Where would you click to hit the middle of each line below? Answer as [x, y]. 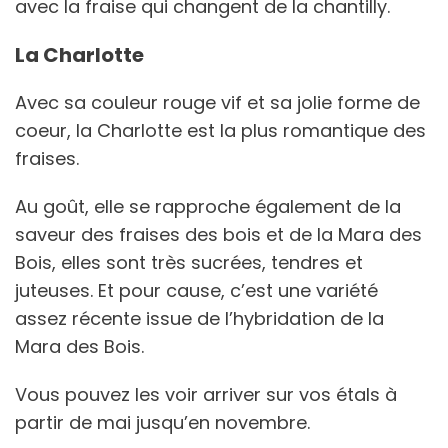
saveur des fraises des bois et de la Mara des [218, 234]
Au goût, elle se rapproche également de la [208, 206]
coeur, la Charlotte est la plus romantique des [220, 130]
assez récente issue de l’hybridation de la [199, 318]
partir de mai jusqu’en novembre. [165, 422]
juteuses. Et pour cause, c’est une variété [196, 290]
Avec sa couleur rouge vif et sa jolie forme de [217, 102]
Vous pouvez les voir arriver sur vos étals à [206, 394]
